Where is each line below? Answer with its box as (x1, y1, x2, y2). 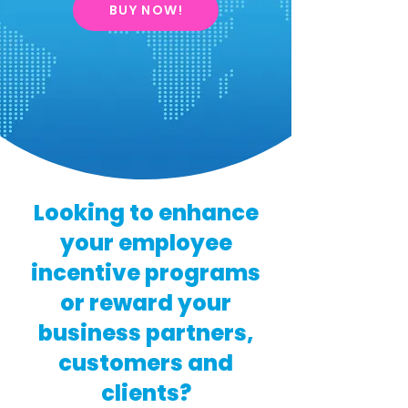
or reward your (60, 288, 231, 318)
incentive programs (31, 258, 260, 288)
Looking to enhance (33, 198, 259, 228)
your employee (59, 228, 232, 258)
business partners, (37, 318, 254, 348)
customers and (58, 348, 233, 378)
